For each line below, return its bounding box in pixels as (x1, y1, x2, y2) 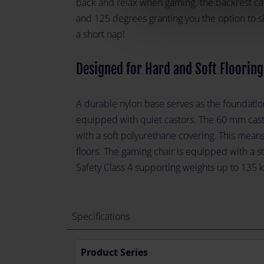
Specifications (72, 210, 130, 223)
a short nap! (76, 28, 125, 41)
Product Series (81, 246, 148, 259)
